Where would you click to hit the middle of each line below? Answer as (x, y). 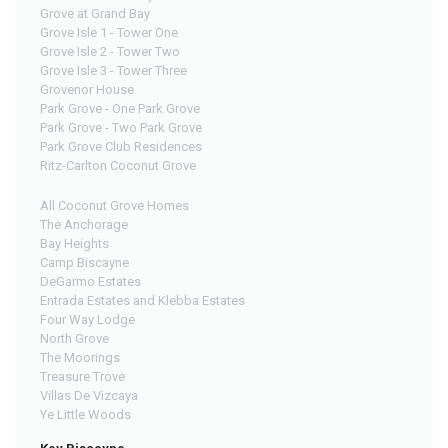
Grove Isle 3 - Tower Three (113, 70)
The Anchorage (84, 224)
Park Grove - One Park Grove (120, 108)
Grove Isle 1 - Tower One (109, 32)
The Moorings (80, 357)
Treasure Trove (82, 376)
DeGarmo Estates (90, 281)
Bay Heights (74, 243)
